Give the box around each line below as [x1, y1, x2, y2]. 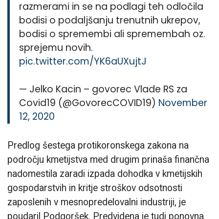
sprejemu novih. [19, 41, 93, 55]
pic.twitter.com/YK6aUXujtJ [19, 55, 147, 68]
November [158, 96, 208, 109]
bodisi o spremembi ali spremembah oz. [19, 27, 206, 41]
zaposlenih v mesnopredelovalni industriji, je [7, 196, 186, 208]
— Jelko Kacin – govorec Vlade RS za [19, 82, 188, 96]
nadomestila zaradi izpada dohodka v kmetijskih [7, 168, 202, 179]
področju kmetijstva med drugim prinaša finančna [7, 153, 209, 165]
